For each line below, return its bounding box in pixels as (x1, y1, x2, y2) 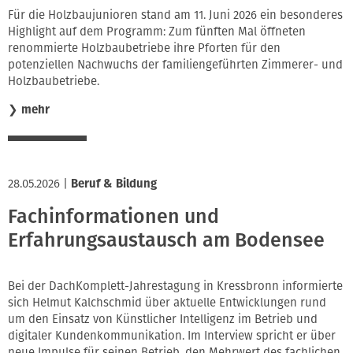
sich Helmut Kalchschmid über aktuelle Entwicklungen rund (8, 295, 326, 310)
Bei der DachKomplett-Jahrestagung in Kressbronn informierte (8, 278, 343, 293)
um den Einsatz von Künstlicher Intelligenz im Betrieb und (8, 311, 318, 326)
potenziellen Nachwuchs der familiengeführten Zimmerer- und (8, 58, 343, 72)
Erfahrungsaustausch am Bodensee (8, 229, 325, 253)
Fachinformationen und (8, 205, 219, 229)
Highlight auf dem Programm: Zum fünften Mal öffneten (8, 24, 306, 39)
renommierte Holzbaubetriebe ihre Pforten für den (8, 41, 281, 56)
